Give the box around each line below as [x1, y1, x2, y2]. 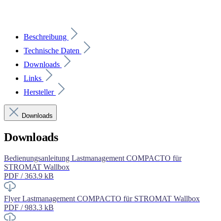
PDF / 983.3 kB [4, 203, 54, 212]
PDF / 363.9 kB [4, 172, 54, 181]
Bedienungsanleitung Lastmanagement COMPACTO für [4, 154, 182, 163]
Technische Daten [24, 46, 81, 55]
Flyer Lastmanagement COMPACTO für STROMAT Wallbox [4, 194, 200, 203]
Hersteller [24, 88, 56, 97]
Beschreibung [24, 33, 69, 41]
